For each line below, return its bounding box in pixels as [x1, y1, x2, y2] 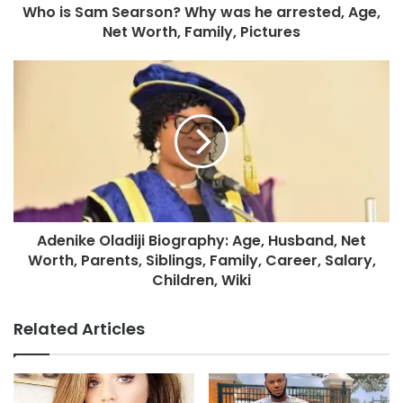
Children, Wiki [152, 269, 251, 291]
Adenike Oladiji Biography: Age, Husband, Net [37, 229, 366, 251]
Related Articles [13, 317, 145, 340]
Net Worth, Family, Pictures [103, 21, 300, 42]
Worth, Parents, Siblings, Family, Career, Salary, [27, 249, 376, 271]
